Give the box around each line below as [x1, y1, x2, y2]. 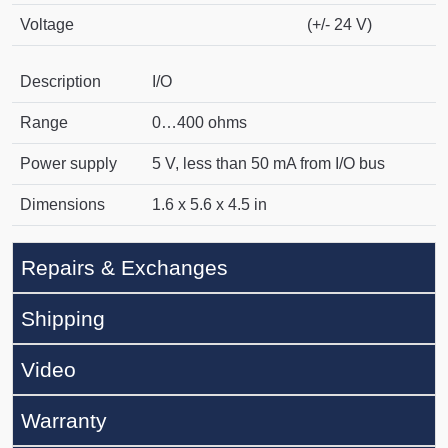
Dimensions [20, 196, 105, 214]
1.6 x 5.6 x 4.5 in [152, 196, 267, 214]
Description [20, 73, 101, 91]
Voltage [20, 16, 74, 34]
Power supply [20, 155, 117, 173]
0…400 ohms [152, 114, 247, 132]
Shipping [21, 307, 105, 331]
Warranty [21, 409, 107, 433]
